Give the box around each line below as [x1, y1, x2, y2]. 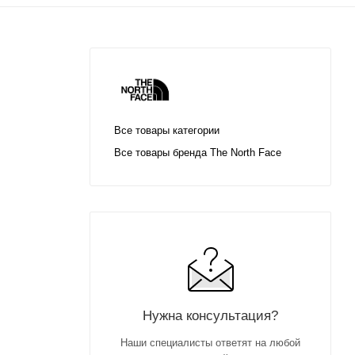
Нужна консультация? [143, 307, 278, 323]
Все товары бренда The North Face [114, 146, 281, 158]
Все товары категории [114, 124, 219, 136]
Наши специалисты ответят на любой [120, 336, 300, 349]
